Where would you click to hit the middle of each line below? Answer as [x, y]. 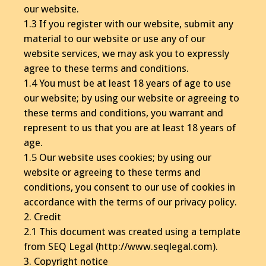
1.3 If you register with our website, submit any [129, 23]
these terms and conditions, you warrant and [123, 113]
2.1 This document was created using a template [132, 231]
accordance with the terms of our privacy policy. [130, 202]
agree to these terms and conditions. [106, 68]
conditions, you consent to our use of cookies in [129, 187]
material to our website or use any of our [115, 38]
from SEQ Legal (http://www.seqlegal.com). [121, 246]
